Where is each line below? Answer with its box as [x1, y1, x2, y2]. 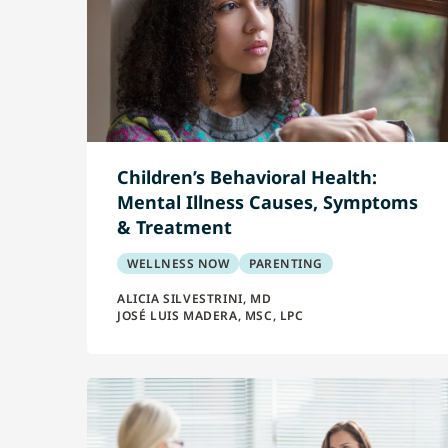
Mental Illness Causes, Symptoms [117, 190, 418, 214]
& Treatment [117, 215, 232, 239]
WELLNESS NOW [127, 255, 229, 272]
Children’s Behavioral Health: [117, 165, 377, 189]
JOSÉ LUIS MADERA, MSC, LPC [117, 307, 304, 324]
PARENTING [249, 255, 323, 272]
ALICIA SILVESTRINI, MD [117, 290, 272, 307]
